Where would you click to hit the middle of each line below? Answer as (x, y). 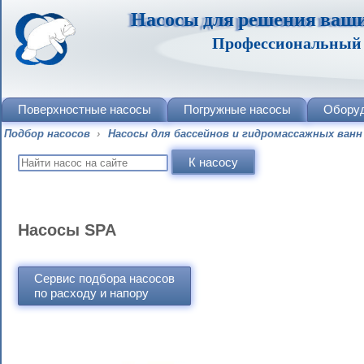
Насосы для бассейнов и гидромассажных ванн (235, 134)
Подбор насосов (47, 134)
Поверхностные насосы (84, 109)
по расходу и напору (91, 293)
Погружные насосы (237, 109)
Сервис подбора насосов (104, 278)
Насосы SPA (67, 230)
